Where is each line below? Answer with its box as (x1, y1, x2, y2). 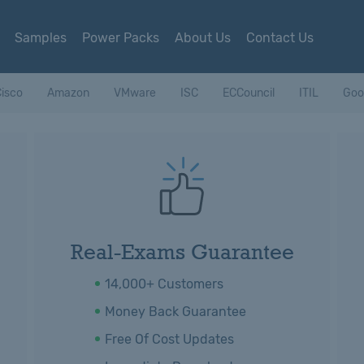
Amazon (47, 86, 89, 100)
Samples (14, 29, 67, 45)
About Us (174, 29, 231, 45)
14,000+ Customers (104, 276, 223, 292)
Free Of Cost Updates (104, 331, 234, 347)
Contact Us (245, 29, 314, 45)
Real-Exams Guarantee (70, 239, 294, 264)
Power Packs (81, 29, 159, 45)
